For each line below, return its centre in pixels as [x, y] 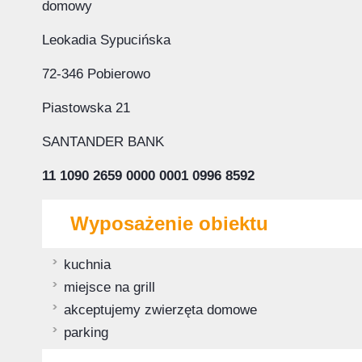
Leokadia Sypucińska [106, 40]
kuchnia [87, 265]
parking [86, 333]
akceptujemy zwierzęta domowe [160, 310]
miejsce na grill [109, 287]
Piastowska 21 [86, 108]
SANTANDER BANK [103, 142]
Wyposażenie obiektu [169, 223]
